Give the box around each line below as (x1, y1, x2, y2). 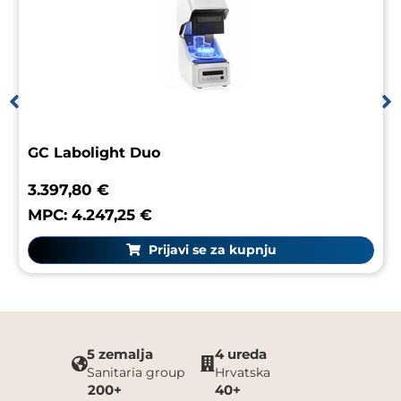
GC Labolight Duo (28, 143, 160, 161)
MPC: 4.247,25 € (28, 205, 152, 224)
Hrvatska (215, 363, 270, 380)
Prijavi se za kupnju (144, 241, 277, 258)
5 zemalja (87, 345, 153, 363)
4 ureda (215, 345, 267, 363)
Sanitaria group (87, 363, 184, 380)
